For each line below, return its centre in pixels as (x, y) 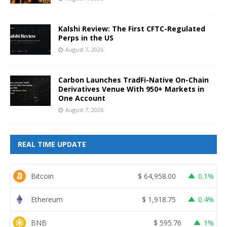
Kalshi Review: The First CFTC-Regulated (132, 29)
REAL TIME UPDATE (52, 144)
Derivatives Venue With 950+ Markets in (131, 89)
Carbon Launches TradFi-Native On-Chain (134, 80)
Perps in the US (86, 38)
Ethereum (47, 199)
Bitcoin (42, 176)
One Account (82, 98)
